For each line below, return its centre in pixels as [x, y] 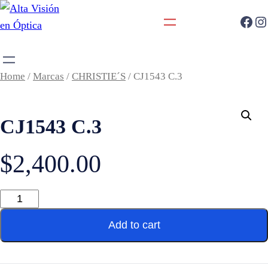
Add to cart [134, 225]
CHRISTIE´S [99, 76]
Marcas [48, 76]
